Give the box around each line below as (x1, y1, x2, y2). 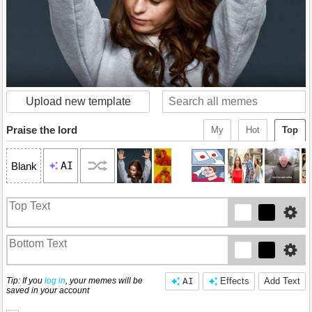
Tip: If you (6, 276, 45, 286)
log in (45, 276, 65, 286)
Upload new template (25, 95, 131, 108)
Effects (220, 276, 249, 287)
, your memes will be (65, 276, 143, 286)
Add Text (264, 276, 300, 287)
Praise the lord (6, 124, 77, 136)
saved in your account (6, 286, 89, 296)
